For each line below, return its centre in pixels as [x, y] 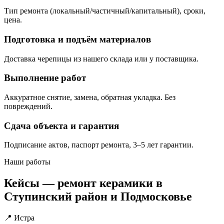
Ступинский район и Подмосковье [98, 197]
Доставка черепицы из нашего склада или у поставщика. [101, 58]
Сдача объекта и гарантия [61, 125]
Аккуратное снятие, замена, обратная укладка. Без [90, 97]
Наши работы [27, 162]
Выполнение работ [45, 78]
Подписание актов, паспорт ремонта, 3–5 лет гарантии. [99, 145]
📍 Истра [19, 218]
